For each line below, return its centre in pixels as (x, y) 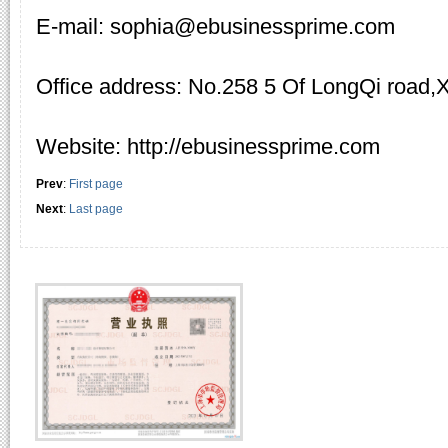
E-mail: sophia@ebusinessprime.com (215, 27)
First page (96, 184)
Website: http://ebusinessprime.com (208, 147)
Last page (96, 209)
